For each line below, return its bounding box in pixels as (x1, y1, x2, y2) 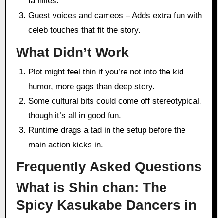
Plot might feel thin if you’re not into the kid (28, 67, 184, 76)
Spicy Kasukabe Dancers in (16, 197, 197, 213)
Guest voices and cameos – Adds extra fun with (28, 11, 202, 20)
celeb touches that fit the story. (28, 25, 141, 35)
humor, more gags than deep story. (28, 81, 155, 91)
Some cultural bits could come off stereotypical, (28, 96, 202, 106)
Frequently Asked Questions (16, 159, 202, 175)
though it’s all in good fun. (28, 110, 122, 120)
